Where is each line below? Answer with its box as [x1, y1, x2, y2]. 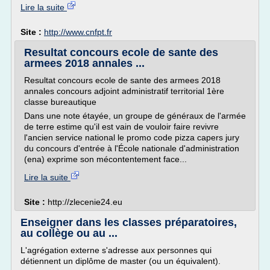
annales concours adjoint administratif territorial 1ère [24, 86, 224, 96]
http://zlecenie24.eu [48, 197, 122, 207]
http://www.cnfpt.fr [44, 27, 112, 37]
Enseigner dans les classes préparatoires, [20, 216, 237, 228]
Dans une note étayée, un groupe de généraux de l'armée [24, 111, 246, 121]
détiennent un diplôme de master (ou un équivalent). [20, 256, 221, 266]
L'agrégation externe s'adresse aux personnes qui [20, 245, 212, 255]
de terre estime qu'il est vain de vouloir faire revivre [24, 122, 219, 131]
